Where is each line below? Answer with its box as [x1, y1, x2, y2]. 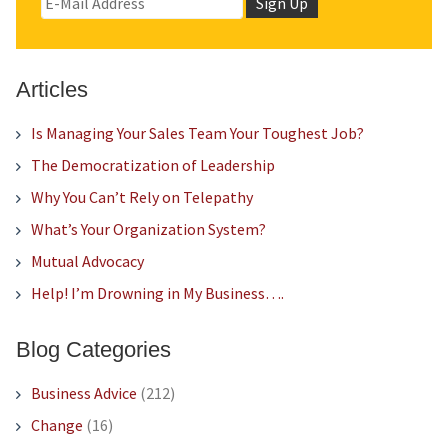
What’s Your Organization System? [30, 219, 266, 240]
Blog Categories [15, 337, 171, 363]
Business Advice [30, 383, 137, 404]
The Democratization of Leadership [30, 155, 275, 176]
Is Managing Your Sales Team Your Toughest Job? [30, 123, 364, 144]
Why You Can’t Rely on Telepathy [30, 187, 253, 208]
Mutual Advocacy [30, 251, 144, 272]
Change [30, 415, 83, 436]
